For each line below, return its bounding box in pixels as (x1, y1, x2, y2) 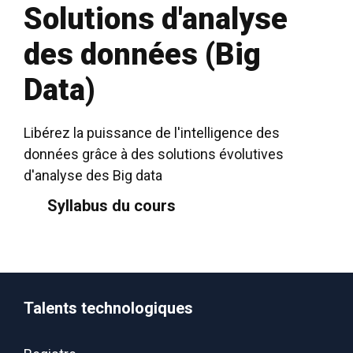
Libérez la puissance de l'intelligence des (24, 124, 280, 141)
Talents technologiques (24, 299, 193, 318)
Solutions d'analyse (24, 2, 288, 36)
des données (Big (24, 37, 261, 72)
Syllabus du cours (47, 196, 176, 215)
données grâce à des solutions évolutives (24, 146, 284, 162)
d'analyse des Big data (24, 167, 162, 184)
